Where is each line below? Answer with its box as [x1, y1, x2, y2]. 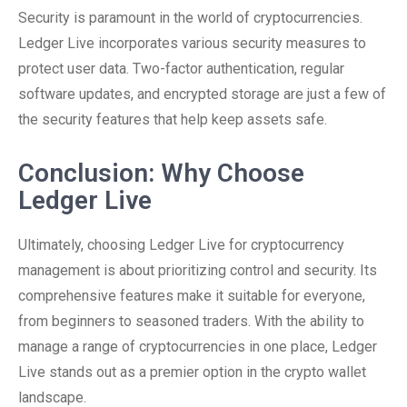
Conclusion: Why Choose [18, 158, 304, 188]
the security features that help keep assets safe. [18, 111, 327, 128]
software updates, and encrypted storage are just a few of [18, 85, 386, 103]
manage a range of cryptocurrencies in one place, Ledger [18, 338, 377, 355]
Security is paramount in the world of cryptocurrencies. [18, 9, 362, 26]
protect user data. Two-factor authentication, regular [18, 60, 344, 77]
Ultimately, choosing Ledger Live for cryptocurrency [18, 236, 344, 253]
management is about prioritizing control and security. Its [18, 262, 377, 279]
